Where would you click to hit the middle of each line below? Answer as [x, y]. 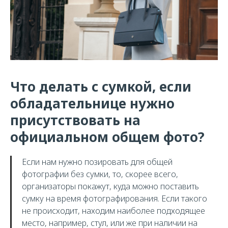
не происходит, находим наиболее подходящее [113, 211]
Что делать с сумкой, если [101, 87]
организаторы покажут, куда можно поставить [110, 186]
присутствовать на [75, 120]
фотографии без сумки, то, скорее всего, [100, 174]
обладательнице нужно [92, 103]
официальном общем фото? [107, 137]
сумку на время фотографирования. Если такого [115, 198]
